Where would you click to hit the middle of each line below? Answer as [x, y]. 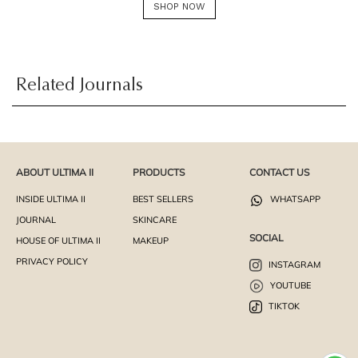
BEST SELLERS [163, 199]
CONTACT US [279, 173]
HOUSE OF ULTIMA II [58, 241]
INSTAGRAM [293, 264]
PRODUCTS [158, 173]
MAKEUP [150, 241]
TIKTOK [282, 306]
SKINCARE [154, 220]
